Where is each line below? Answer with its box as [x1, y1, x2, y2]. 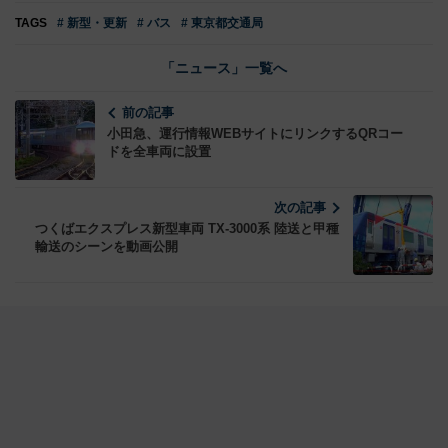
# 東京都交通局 [181, 16, 263, 31]
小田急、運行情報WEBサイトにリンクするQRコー [107, 126, 403, 142]
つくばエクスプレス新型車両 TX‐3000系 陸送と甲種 [35, 221, 339, 237]
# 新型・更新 [57, 16, 127, 31]
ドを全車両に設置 [107, 144, 211, 160]
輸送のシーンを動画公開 [35, 239, 178, 255]
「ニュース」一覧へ [161, 60, 287, 77]
